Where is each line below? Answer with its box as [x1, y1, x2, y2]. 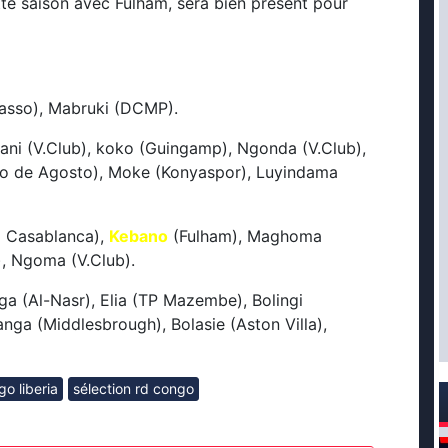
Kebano [109, 226, 168, 246]
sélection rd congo [73, 380, 194, 397]
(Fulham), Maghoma [168, 226, 322, 246]
